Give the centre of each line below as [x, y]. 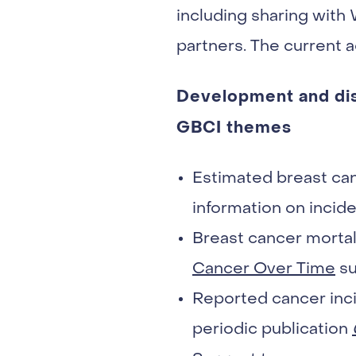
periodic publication [272, 329]
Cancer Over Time [264, 269]
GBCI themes [234, 128]
